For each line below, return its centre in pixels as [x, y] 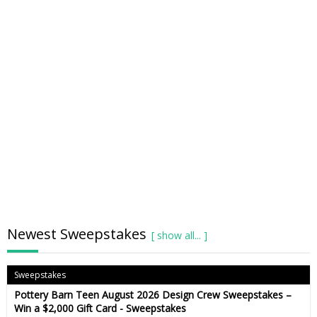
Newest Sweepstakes [77, 234]
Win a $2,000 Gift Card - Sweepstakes [100, 309]
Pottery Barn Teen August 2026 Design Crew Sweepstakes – [153, 295]
